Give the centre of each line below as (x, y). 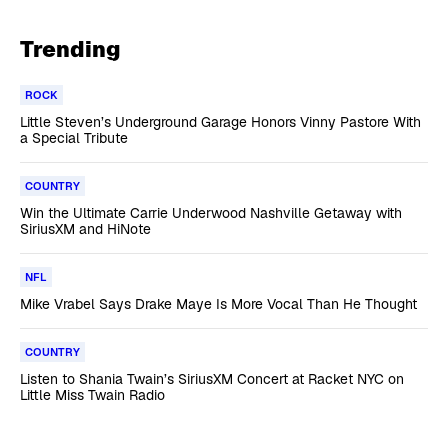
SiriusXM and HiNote (85, 228)
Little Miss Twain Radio (92, 394)
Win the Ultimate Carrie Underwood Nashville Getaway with (211, 212)
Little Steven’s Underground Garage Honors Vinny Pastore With (220, 121)
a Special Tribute (74, 137)
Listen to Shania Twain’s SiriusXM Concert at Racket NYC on (212, 378)
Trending (70, 48)
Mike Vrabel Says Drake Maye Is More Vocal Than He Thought (218, 303)
